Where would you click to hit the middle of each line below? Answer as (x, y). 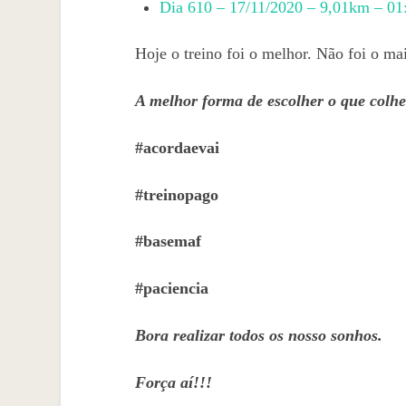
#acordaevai (177, 147)
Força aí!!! (173, 382)
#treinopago (176, 194)
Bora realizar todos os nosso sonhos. (258, 336)
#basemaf (168, 242)
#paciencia (171, 289)
